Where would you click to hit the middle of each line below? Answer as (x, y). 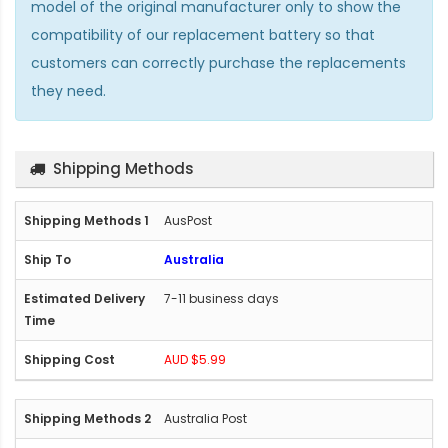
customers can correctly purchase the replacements (218, 62)
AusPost (188, 220)
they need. (68, 90)
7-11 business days (221, 298)
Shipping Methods (123, 168)
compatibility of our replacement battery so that (203, 34)
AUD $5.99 (195, 359)
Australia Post (205, 418)
